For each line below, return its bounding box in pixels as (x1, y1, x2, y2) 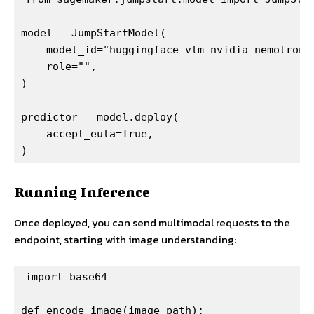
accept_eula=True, (21, 128, 153, 141)
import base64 (25, 271, 107, 284)
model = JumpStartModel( (21, 27, 166, 40)
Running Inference (14, 184, 150, 200)
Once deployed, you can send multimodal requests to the (14, 214, 290, 231)
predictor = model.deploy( (21, 111, 179, 124)
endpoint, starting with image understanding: (14, 231, 236, 248)
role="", (21, 60, 97, 74)
